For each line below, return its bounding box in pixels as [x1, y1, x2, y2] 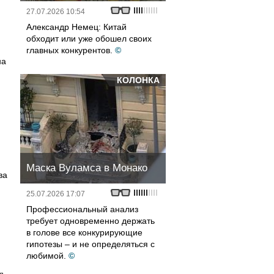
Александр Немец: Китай [26, 22, 127, 32]
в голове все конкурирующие [26, 228, 143, 237]
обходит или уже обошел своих [26, 34, 152, 43]
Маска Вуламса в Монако [26, 162, 147, 174]
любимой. [26, 251, 66, 261]
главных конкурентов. [26, 45, 113, 55]
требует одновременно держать [26, 216, 155, 226]
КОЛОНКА [117, 75, 160, 85]
